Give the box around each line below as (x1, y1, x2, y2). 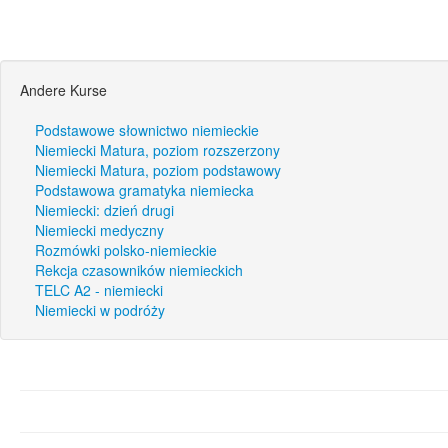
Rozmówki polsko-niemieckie (35, 240, 217, 260)
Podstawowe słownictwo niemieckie (35, 120, 259, 140)
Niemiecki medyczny (35, 220, 164, 240)
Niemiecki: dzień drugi (35, 200, 174, 220)
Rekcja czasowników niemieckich (35, 260, 243, 280)
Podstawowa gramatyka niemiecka (35, 180, 254, 200)
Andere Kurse (20, 80, 107, 100)
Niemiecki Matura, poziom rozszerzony (35, 140, 280, 160)
